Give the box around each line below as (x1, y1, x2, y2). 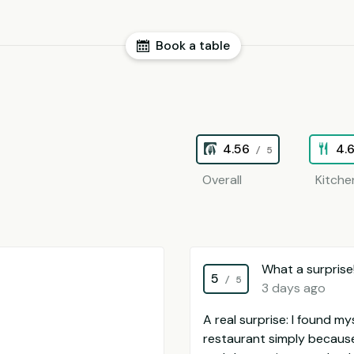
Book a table (156, 37, 230, 54)
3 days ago (262, 280, 326, 296)
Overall (202, 171, 242, 188)
